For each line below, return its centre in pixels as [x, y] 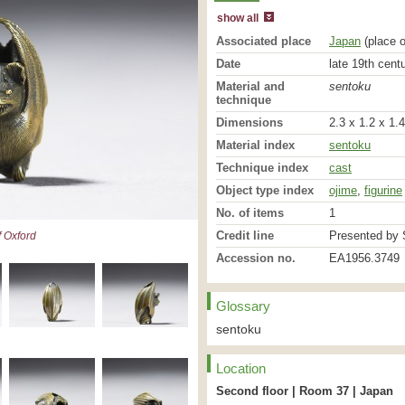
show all [238, 18]
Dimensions [250, 122]
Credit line [245, 235]
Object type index [265, 190]
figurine [383, 190]
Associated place [264, 41]
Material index [255, 145]
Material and [250, 86]
